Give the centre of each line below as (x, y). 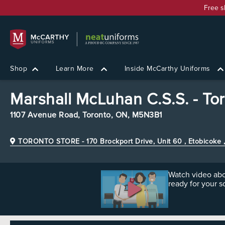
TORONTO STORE (48, 141)
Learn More (76, 69)
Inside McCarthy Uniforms (168, 69)
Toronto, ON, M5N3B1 (122, 115)
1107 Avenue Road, (46, 115)
